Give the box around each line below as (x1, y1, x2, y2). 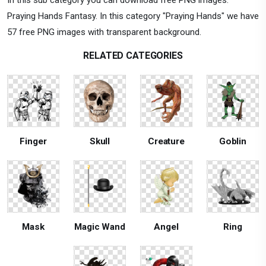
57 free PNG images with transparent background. (7, 26, 201, 37)
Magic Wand (74, 221, 125, 232)
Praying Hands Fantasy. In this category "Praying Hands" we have (7, 10, 259, 21)
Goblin (218, 135, 247, 147)
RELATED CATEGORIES (83, 49, 183, 61)
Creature (148, 135, 185, 147)
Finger (20, 135, 47, 147)
